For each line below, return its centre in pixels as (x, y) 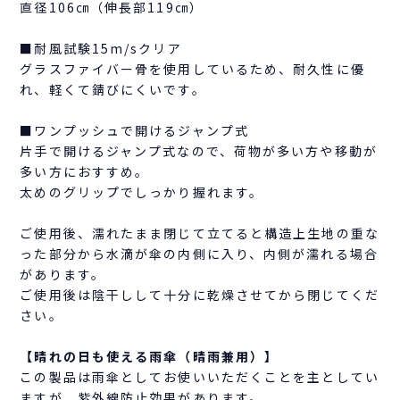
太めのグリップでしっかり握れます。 (142, 192)
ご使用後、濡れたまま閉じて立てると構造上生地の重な (200, 233)
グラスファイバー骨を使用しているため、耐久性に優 (192, 68)
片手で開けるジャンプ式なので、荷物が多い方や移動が (199, 150)
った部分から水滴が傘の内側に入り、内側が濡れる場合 (199, 253)
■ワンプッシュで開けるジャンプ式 (134, 130)
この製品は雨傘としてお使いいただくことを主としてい (200, 376)
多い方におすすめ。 (85, 171)
